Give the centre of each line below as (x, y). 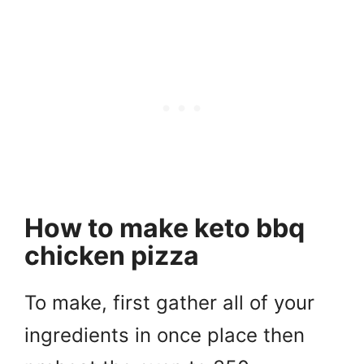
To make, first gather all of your (169, 302)
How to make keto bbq (165, 227)
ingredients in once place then (165, 335)
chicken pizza (112, 255)
